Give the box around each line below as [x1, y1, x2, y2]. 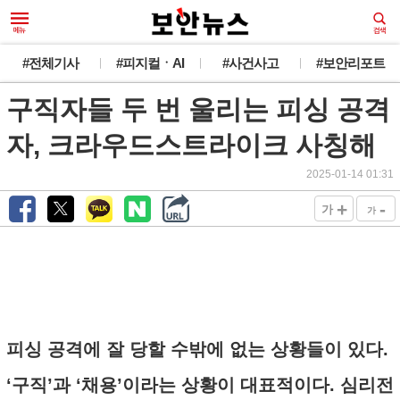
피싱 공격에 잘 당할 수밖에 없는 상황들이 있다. [6, 339, 388, 359]
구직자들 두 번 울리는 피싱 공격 [6, 95, 390, 124]
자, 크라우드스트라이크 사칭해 [6, 130, 376, 160]
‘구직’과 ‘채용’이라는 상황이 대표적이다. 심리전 [6, 375, 394, 395]
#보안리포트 [315, 55, 385, 71]
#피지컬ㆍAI [116, 55, 184, 71]
